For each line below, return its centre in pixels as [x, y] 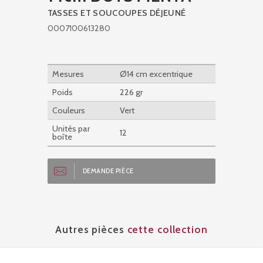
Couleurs [68, 111]
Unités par [71, 129]
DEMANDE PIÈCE [108, 171]
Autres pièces [91, 230]
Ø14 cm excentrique [156, 74]
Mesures [68, 74]
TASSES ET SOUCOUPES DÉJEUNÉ [117, 13]
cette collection [167, 230]
